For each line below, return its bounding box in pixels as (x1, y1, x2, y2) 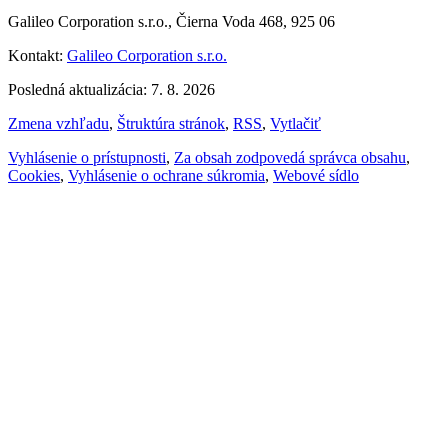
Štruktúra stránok (117, 114, 225, 132)
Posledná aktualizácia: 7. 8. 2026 (8, 80, 215, 98)
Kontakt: (8, 46, 67, 64)
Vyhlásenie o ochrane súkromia (68, 166, 265, 184)
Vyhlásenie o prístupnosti (8, 148, 166, 166)
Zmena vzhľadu (8, 114, 109, 132)
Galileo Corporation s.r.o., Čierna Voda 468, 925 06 (8, 12, 335, 30)
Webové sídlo (273, 166, 359, 184)
